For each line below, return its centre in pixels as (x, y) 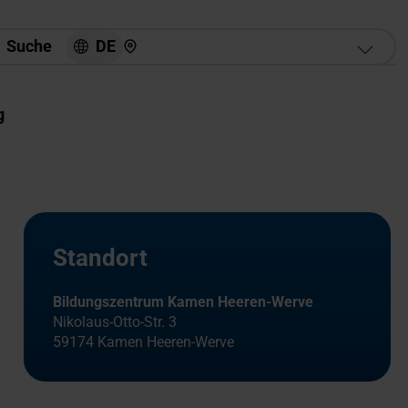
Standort (100, 257)
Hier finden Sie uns (184, 37)
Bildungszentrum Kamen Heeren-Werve (183, 302)
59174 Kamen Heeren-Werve (143, 342)
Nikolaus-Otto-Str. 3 (114, 322)
